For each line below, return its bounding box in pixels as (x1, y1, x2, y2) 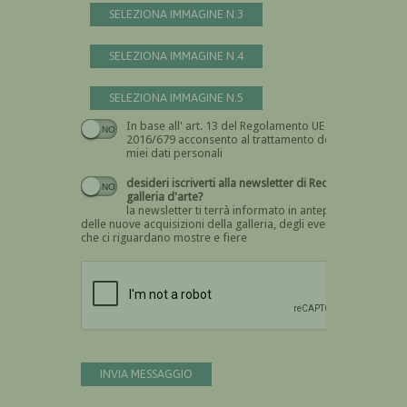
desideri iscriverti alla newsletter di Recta (126, 175, 296, 190)
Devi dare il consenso (253, 121, 353, 134)
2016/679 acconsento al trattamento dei (126, 132, 253, 146)
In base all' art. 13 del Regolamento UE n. (126, 118, 336, 133)
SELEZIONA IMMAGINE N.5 (109, 90, 243, 104)
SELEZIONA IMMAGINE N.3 (109, 6, 243, 21)
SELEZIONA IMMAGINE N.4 (109, 48, 243, 63)
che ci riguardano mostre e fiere (81, 230, 247, 244)
